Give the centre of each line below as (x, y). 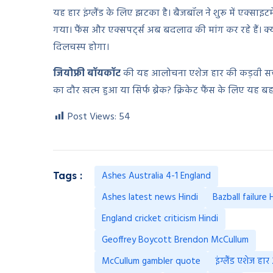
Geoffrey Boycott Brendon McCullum (175, 240)
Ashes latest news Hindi (150, 198)
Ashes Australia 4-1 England (156, 176)
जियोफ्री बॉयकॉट (87, 74)
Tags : (68, 176)
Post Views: (92, 117)
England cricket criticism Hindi (160, 219)
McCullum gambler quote (151, 262)
